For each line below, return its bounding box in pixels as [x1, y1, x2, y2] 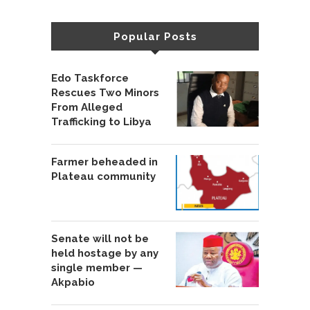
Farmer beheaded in [51, 156, 158, 169]
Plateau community [51, 170, 156, 183]
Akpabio [51, 276, 95, 289]
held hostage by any [51, 247, 158, 260]
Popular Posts [113, 30, 197, 44]
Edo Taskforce [51, 72, 129, 85]
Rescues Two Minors [51, 86, 159, 100]
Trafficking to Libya [51, 116, 152, 129]
